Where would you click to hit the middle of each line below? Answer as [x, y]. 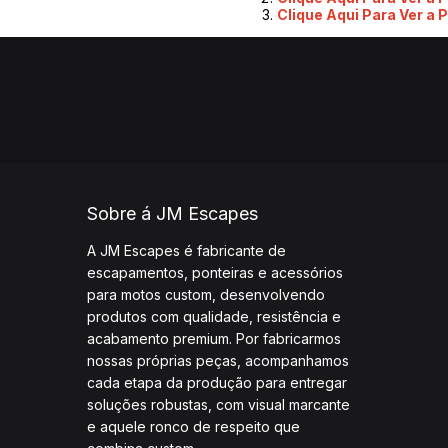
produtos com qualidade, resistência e [214, 316]
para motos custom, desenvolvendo [206, 294]
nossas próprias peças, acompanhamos [218, 360]
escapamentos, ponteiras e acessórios [215, 272]
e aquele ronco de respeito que [193, 426]
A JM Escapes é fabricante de [186, 250]
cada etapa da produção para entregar [217, 382]
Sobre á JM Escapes [172, 213]
